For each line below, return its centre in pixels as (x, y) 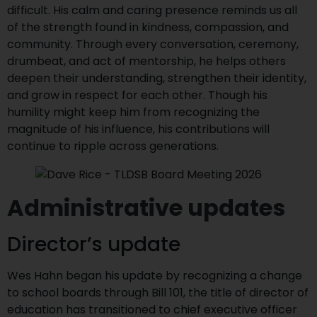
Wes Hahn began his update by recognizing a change (155, 276)
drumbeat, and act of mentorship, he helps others (146, 61)
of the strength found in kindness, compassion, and (148, 27)
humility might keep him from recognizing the (133, 112)
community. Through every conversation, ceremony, (153, 44)
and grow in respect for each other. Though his (137, 95)
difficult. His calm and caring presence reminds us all (152, 10)
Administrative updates (146, 208)
